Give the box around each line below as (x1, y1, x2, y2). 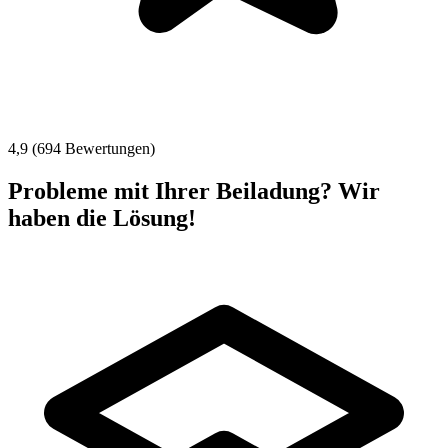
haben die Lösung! (8, 204, 196, 231)
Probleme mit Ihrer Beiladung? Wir (8, 177, 380, 204)
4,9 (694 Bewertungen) (8, 139, 155, 157)
